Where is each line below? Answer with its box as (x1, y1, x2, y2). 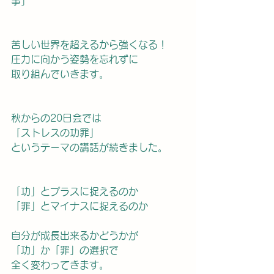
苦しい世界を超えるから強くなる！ (11, 40, 168, 50)
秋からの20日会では (11, 113, 102, 123)
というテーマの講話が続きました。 (11, 143, 168, 152)
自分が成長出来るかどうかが (11, 231, 148, 240)
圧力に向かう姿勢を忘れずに (11, 54, 138, 64)
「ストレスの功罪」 (11, 128, 99, 138)
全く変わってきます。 (11, 260, 109, 270)
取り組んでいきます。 (11, 69, 109, 79)
